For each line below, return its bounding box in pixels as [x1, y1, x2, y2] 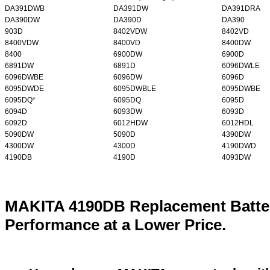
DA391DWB [5, 4, 45, 13]
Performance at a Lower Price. [5, 216, 226, 234]
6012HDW [113, 119, 148, 128]
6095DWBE [222, 84, 260, 93]
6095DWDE [5, 84, 44, 93]
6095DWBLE [113, 84, 156, 93]
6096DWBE [5, 73, 43, 82]
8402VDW [113, 27, 147, 36]
